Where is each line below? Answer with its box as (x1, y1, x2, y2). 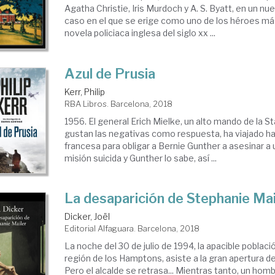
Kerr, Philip (64, 87, 106, 98)
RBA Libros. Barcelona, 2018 (64, 99, 173, 109)
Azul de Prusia (64, 66, 156, 82)
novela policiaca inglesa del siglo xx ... (64, 28, 216, 39)
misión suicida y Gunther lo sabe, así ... (64, 153, 217, 164)
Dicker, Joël (64, 211, 110, 222)
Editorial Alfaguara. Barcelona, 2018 (64, 223, 200, 234)
